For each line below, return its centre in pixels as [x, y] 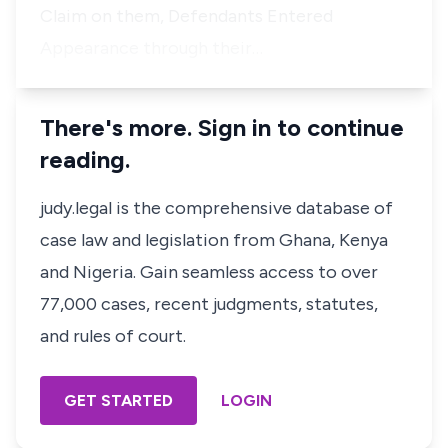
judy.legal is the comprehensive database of [216, 208]
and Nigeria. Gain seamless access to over [209, 272]
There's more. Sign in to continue [222, 127]
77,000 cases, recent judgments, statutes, [209, 304]
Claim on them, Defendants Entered [186, 16]
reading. [85, 159]
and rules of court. [113, 336]
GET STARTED [118, 400]
